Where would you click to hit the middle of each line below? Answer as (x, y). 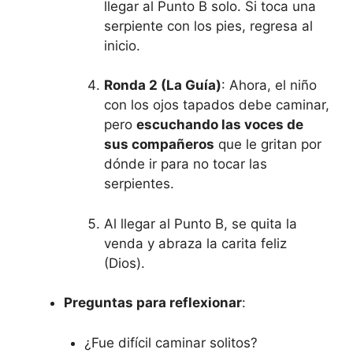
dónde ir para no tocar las (186, 164)
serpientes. (139, 184)
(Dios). (124, 263)
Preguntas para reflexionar (153, 303)
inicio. (122, 45)
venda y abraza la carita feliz (195, 243)
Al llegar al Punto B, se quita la (201, 223)
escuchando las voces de (220, 125)
